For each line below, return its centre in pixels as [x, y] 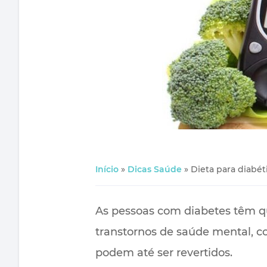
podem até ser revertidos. [164, 253]
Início [107, 170]
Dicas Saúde [155, 170]
